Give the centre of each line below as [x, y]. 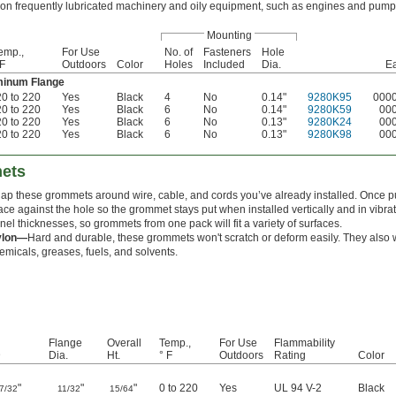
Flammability [305, 343]
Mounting [229, 36]
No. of [179, 53]
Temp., [175, 343]
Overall [124, 343]
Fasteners [227, 53]
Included [224, 65]
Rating [290, 356]
